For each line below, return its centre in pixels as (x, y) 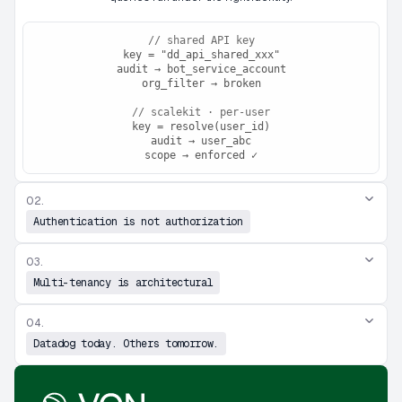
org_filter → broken (201, 83)
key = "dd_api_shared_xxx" (201, 54)
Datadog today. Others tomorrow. (127, 343)
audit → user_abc (201, 140)
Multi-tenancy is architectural (123, 282)
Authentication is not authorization (138, 221)
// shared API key (201, 40)
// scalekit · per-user (201, 112)
